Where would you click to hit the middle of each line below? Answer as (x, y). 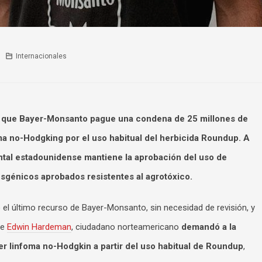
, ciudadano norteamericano (126, 227)
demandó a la (209, 227)
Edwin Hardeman (39, 227)
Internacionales (41, 56)
